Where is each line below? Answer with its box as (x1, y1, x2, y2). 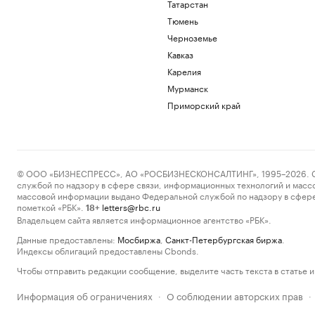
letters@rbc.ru (102, 200, 160, 213)
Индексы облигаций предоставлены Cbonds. (17, 243, 199, 257)
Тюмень (167, 13, 198, 27)
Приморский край (167, 98, 240, 111)
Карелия (167, 64, 201, 77)
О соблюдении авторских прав (167, 288, 303, 302)
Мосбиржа (117, 232, 160, 245)
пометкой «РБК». (17, 200, 84, 213)
